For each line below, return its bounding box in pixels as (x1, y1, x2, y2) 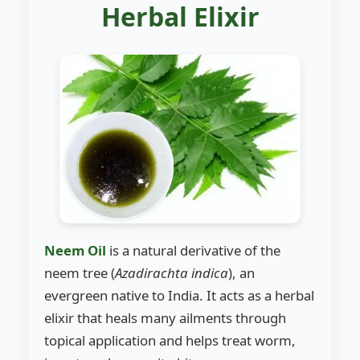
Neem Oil (44, 240, 106, 260)
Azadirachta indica (115, 263, 228, 282)
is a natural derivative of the (106, 240, 280, 260)
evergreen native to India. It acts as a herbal (44, 285, 314, 305)
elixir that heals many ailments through (44, 308, 286, 327)
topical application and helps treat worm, (44, 330, 296, 350)
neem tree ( (44, 263, 115, 282)
